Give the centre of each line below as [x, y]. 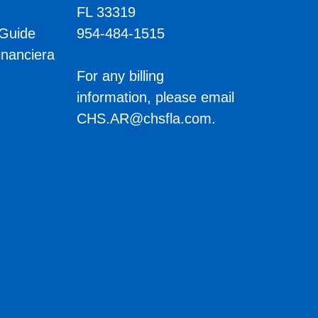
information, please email [155, 98]
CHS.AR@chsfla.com [144, 119]
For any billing [120, 76]
